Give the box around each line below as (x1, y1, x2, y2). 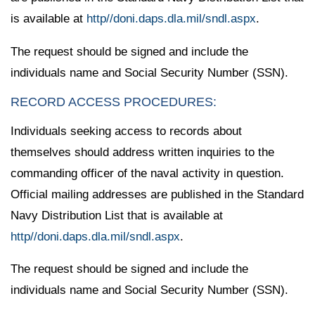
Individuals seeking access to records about (11, 124, 242, 138)
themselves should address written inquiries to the (11, 145, 274, 159)
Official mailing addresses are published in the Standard (11, 187, 304, 201)
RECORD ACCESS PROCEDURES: (11, 94, 217, 109)
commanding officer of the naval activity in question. (11, 166, 284, 180)
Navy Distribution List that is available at (11, 208, 223, 222)
